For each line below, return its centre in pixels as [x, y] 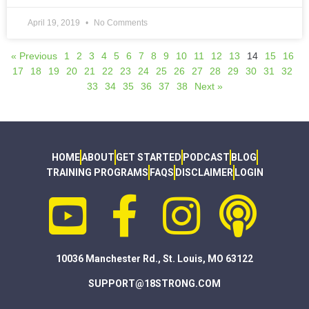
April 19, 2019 [55, 23]
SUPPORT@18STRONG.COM [154, 284]
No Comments [120, 23]
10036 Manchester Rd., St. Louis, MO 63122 [154, 259]
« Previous [34, 56]
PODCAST [206, 158]
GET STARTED [148, 158]
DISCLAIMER [204, 173]
